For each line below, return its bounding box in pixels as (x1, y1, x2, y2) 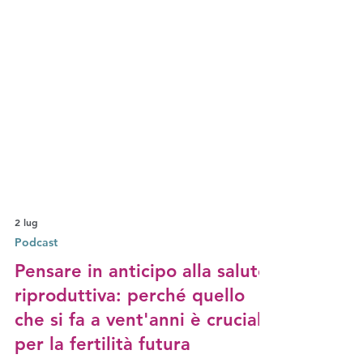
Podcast (15, 271, 58, 285)
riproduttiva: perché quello (15, 320, 245, 342)
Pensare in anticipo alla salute (15, 296, 268, 318)
